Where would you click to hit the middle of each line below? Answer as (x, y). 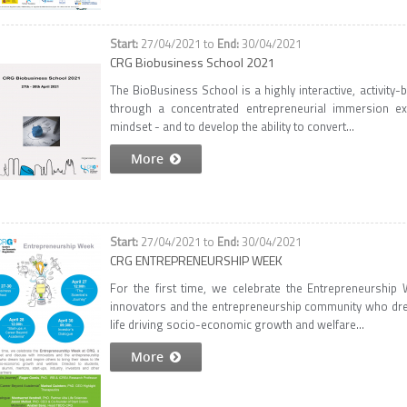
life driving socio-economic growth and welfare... (237, 324)
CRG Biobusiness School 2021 (193, 62)
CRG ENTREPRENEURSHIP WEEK (196, 260)
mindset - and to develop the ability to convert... (232, 126)
